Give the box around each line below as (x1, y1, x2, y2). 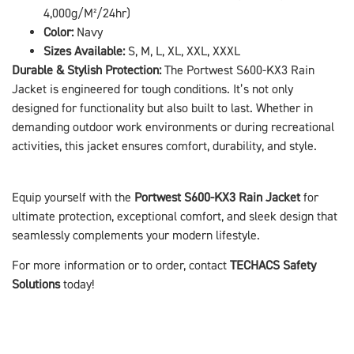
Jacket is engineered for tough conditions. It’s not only (12, 81, 293, 97)
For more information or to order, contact (12, 258, 230, 274)
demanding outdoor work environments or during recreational (12, 119, 334, 135)
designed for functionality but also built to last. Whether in (12, 100, 313, 116)
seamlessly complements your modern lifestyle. (12, 227, 260, 243)
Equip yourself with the (12, 189, 134, 205)
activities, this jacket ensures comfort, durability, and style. (12, 137, 317, 154)
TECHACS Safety (230, 258, 316, 274)
